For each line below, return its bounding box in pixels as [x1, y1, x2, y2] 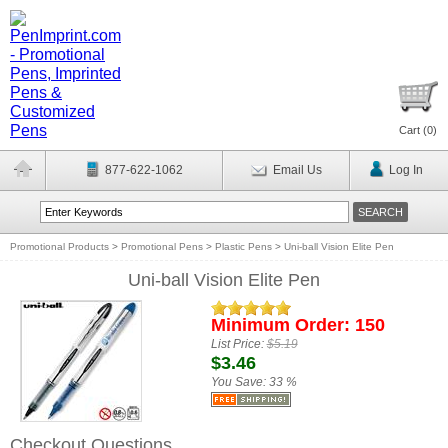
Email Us [272, 163, 322, 177]
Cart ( [399, 124, 427, 136]
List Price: [210, 337, 267, 351]
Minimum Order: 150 [210, 315, 385, 335]
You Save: [210, 375, 269, 389]
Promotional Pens [121, 241, 203, 252]
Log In [388, 163, 423, 177]
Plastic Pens [215, 241, 272, 252]
